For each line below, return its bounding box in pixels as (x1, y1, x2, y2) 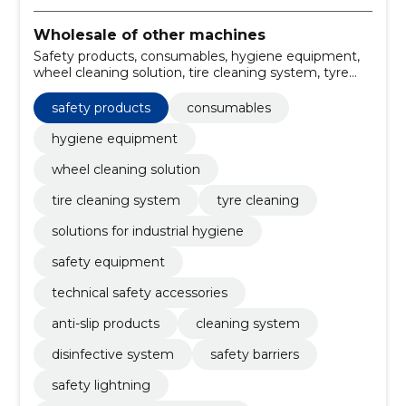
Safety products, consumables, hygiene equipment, (33, 48, 360, 65)
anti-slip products (51, 315, 159, 333)
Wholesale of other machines (33, 25, 266, 43)
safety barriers (209, 346, 299, 363)
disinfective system (51, 346, 174, 363)
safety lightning (51, 377, 150, 394)
